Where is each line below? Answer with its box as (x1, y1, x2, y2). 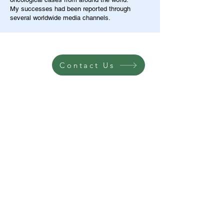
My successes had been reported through (10, 5, 130, 13)
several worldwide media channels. (10, 14, 110, 22)
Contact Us (59, 60, 115, 70)
